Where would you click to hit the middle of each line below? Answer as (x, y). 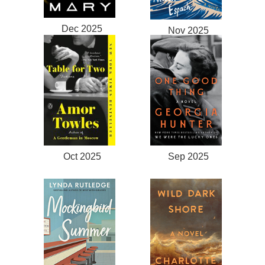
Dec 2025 (82, 28)
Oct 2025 (82, 156)
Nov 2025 (189, 30)
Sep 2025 (189, 156)
